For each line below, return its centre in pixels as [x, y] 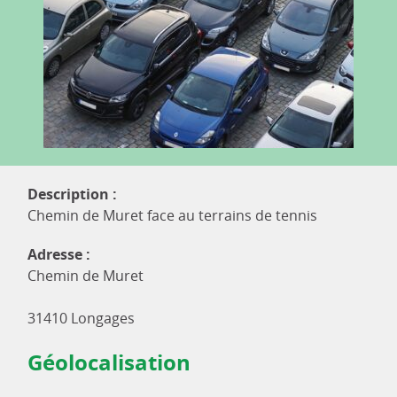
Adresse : [59, 254]
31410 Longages [81, 318]
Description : [72, 194]
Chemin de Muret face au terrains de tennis [172, 215]
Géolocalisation [109, 362]
